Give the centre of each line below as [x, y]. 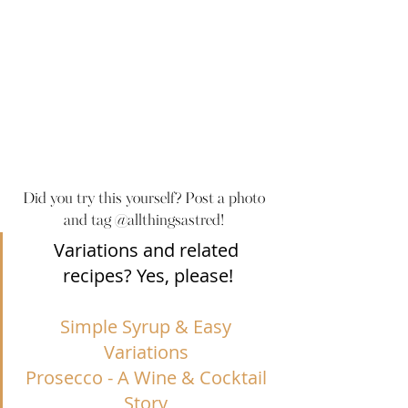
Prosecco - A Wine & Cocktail [148, 378]
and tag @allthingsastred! [146, 222]
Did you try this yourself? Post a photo [146, 200]
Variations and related [148, 250]
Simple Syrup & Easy [148, 327]
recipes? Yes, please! [148, 276]
